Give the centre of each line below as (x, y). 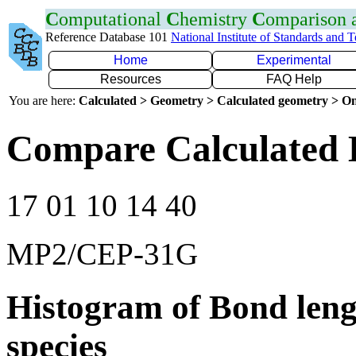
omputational (112, 19)
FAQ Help (294, 79)
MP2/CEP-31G (102, 253)
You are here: (44, 101)
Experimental (294, 60)
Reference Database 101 (108, 37)
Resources (130, 79)
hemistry (216, 19)
